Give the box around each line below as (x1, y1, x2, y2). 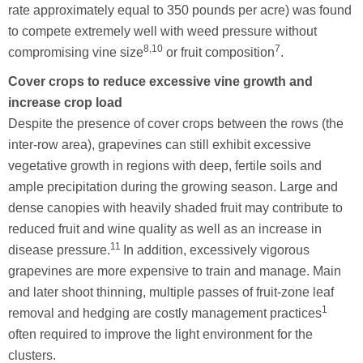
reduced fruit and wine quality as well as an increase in (8, 221, 322, 236)
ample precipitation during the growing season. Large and (8, 179, 338, 194)
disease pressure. (8, 242, 110, 257)
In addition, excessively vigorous (123, 242, 310, 257)
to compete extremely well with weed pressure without (8, 23, 317, 38)
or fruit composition (163, 45, 275, 59)
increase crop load (8, 95, 122, 109)
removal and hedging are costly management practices (8, 305, 322, 320)
